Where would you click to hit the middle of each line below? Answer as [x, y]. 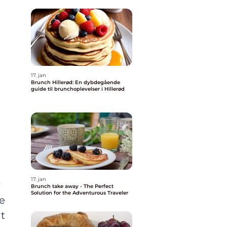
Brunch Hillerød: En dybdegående [75, 82]
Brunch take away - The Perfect [72, 186]
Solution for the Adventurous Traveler [80, 193]
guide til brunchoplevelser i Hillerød [78, 89]
